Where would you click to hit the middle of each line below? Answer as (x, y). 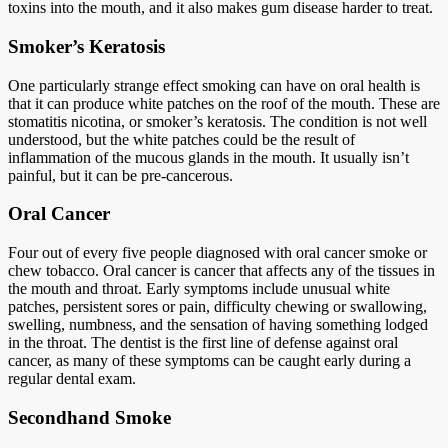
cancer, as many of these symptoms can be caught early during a (209, 360)
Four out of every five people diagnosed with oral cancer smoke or (217, 252)
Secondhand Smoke (89, 417)
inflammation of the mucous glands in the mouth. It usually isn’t (208, 157)
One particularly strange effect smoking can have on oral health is (214, 85)
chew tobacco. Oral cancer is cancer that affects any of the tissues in (221, 270)
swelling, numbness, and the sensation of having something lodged (218, 324)
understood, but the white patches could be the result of (181, 139)
